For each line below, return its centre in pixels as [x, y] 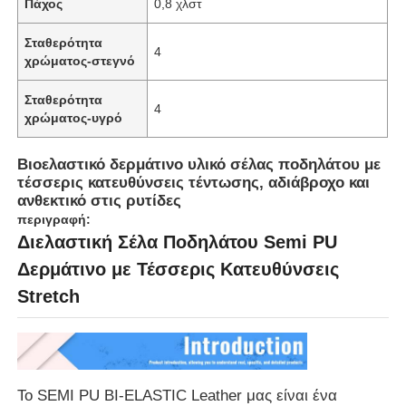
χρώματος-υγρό [74, 117]
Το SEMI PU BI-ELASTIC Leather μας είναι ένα [178, 395]
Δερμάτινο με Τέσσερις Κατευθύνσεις [179, 269]
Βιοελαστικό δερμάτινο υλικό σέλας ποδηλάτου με [199, 164]
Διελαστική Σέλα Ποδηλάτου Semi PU [178, 242]
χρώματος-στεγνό [80, 60]
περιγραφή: [54, 219]
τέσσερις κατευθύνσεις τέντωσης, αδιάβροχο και [194, 182]
